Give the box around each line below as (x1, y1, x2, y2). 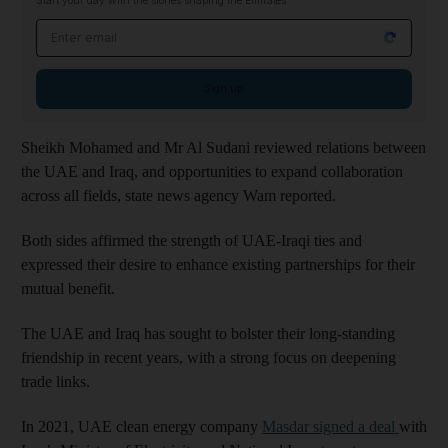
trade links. (21, 372, 90, 390)
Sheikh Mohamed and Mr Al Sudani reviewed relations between (21, 138, 426, 156)
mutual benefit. (21, 279, 115, 297)
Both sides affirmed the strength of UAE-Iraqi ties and (21, 231, 362, 249)
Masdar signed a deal (262, 417, 399, 435)
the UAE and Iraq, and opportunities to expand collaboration (21, 162, 403, 180)
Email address (36, 20, 139, 38)
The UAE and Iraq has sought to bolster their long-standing (21, 324, 395, 342)
